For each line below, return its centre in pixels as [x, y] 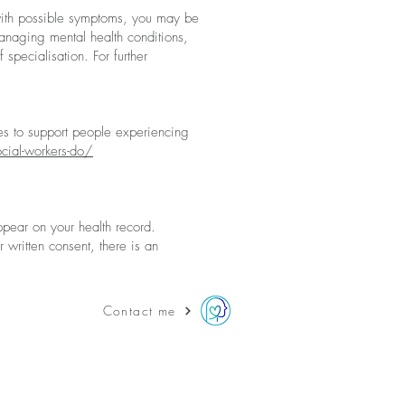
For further [120, 56]
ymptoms [99, 18]
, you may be [161, 18]
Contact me [139, 311]
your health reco [95, 227]
